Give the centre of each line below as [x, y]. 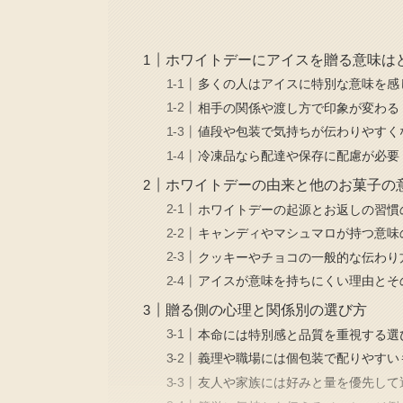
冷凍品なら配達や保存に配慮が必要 [299, 155]
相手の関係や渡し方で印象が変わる [299, 107]
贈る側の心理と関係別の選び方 [267, 310]
